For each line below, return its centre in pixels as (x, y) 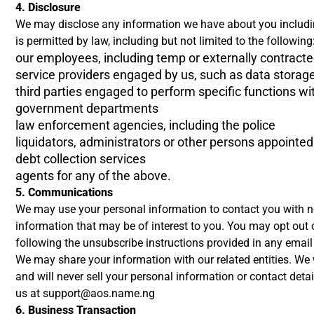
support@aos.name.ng (99, 293)
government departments (87, 108)
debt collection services (81, 159)
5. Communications (64, 192)
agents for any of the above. (93, 176)
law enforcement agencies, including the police (145, 125)
